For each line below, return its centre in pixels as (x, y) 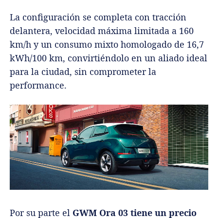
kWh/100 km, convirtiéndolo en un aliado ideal (109, 58)
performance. (38, 85)
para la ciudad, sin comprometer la (83, 71)
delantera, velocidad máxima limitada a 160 (102, 30)
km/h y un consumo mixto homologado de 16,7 (107, 44)
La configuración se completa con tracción (98, 17)
